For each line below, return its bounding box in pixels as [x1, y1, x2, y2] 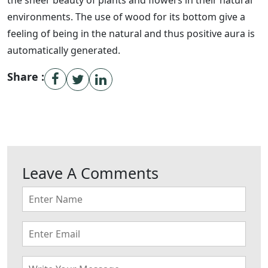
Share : [7, 69, 44, 84]
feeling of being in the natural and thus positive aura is [7, 27, 255, 40]
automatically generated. [7, 44, 120, 57]
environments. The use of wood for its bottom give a [7, 10, 245, 23]
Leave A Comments [22, 163, 159, 183]
